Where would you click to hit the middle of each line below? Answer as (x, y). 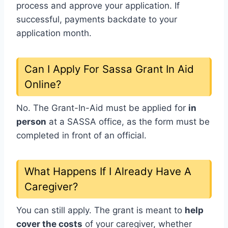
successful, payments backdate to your (97, 19)
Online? (43, 84)
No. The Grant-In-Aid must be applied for (102, 108)
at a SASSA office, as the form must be (128, 121)
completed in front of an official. (81, 135)
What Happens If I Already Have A (108, 171)
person (31, 121)
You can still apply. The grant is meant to (101, 210)
